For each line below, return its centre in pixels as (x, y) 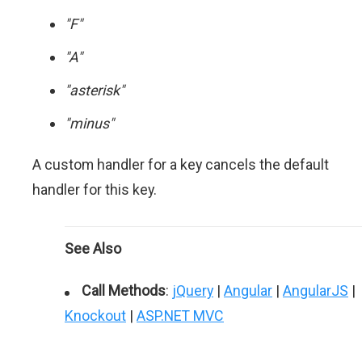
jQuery (193, 290)
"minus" (89, 123)
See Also (93, 248)
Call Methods (124, 290)
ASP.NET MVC (180, 316)
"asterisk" (95, 90)
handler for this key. (95, 189)
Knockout (95, 316)
